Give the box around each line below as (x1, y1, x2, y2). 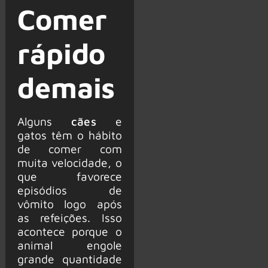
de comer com (17, 142, 122, 156)
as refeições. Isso (17, 211, 122, 225)
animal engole (17, 238, 122, 252)
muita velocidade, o (17, 156, 122, 170)
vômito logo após (17, 197, 122, 211)
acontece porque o (17, 224, 122, 239)
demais (17, 71, 115, 105)
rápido (17, 36, 106, 71)
